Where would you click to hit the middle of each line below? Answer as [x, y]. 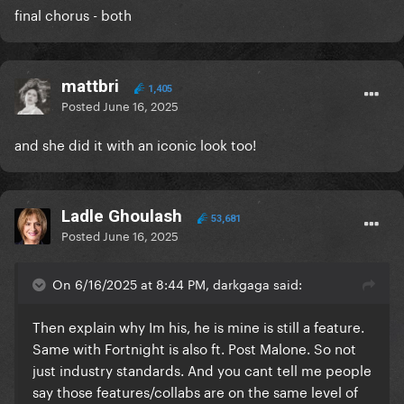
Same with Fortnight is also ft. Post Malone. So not [194, 348]
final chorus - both [73, 14]
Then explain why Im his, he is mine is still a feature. [198, 326]
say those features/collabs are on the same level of [195, 391]
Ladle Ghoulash [122, 216]
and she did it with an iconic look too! [137, 144]
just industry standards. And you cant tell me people [202, 369]
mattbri [90, 87]
